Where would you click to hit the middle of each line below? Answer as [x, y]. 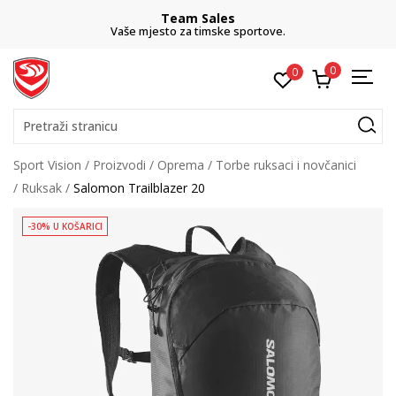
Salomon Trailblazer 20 [139, 188]
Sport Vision [47, 165]
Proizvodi [119, 165]
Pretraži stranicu [70, 126]
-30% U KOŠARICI [65, 226]
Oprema [181, 165]
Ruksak [42, 188]
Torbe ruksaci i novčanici [286, 165]
